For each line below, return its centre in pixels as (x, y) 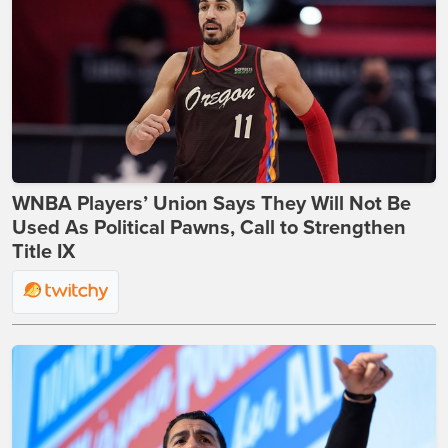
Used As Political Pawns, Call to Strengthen (209, 227)
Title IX (43, 251)
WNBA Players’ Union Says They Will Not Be (211, 203)
